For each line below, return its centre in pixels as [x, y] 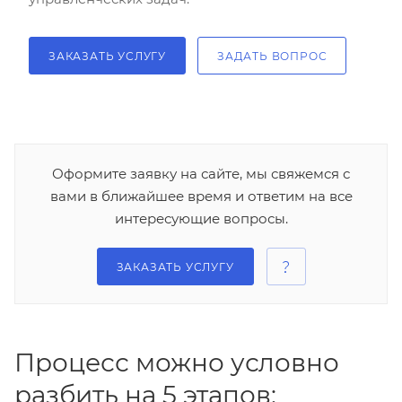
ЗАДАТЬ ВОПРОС [272, 57]
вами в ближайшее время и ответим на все [201, 197]
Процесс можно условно [177, 363]
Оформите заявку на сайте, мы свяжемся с [201, 174]
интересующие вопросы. [201, 219]
